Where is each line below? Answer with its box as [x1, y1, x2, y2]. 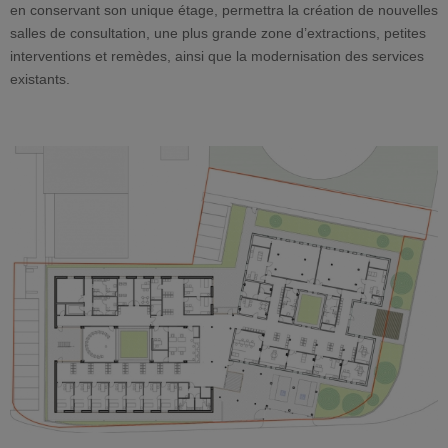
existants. [10, 71, 70, 87]
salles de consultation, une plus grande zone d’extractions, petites [10, 25, 426, 41]
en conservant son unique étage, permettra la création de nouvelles [10, 2, 438, 18]
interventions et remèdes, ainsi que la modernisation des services [10, 48, 424, 64]
